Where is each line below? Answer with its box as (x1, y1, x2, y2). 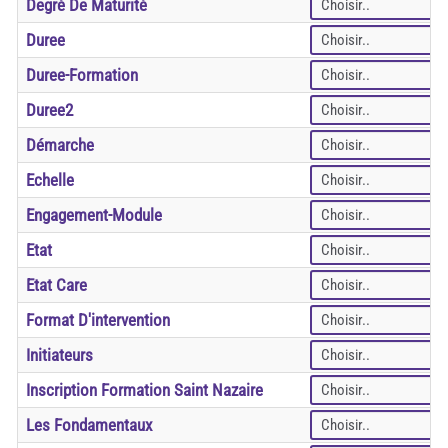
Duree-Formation (26, 65, 138, 86)
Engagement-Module (26, 205, 162, 226)
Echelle (26, 170, 74, 191)
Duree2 (26, 100, 73, 121)
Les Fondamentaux (26, 415, 152, 436)
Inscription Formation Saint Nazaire (26, 380, 263, 401)
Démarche (26, 135, 94, 156)
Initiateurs (26, 345, 93, 366)
